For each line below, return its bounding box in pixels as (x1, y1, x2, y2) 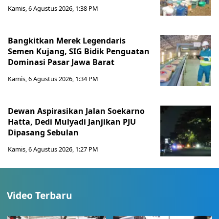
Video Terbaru (7, 189, 72, 202)
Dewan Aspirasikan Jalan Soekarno (8, 106, 145, 117)
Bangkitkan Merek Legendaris (8, 35, 126, 46)
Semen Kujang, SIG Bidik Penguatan (8, 46, 150, 57)
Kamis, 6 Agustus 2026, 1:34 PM (8, 74, 98, 84)
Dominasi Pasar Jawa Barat (8, 57, 116, 68)
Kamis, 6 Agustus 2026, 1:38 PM (8, 4, 98, 13)
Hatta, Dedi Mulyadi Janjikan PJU (8, 116, 136, 128)
